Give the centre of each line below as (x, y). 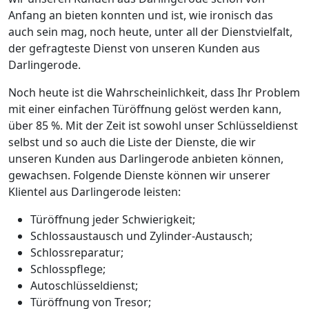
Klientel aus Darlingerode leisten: (94, 191)
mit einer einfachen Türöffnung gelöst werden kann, (145, 109)
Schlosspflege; (68, 269)
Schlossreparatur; (77, 252)
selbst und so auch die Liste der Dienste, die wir (132, 142)
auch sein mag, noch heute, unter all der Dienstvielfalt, (150, 31)
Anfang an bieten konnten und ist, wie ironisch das (141, 15)
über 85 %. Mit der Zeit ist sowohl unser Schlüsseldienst (153, 125)
